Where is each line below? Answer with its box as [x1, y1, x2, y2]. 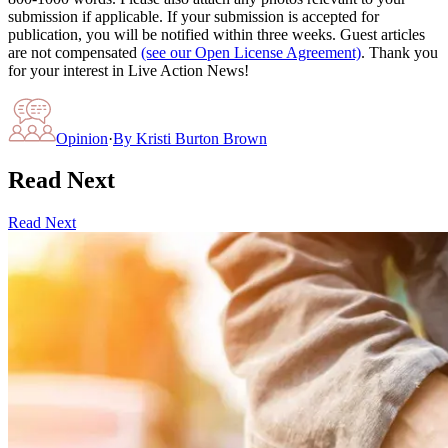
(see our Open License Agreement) [141, 43, 361, 61]
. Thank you [361, 43, 438, 61]
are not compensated [8, 43, 137, 61]
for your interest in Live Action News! [8, 61, 249, 79]
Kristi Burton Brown [136, 129, 267, 147]
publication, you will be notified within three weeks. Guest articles [8, 25, 425, 43]
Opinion [56, 129, 108, 147]
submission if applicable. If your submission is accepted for [8, 7, 379, 25]
